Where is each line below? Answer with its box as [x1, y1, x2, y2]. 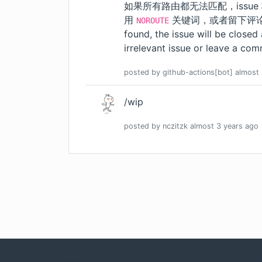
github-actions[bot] [163, 68, 233, 77]
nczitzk [163, 122, 188, 131]
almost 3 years [190, 122, 243, 131]
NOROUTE [136, 16, 169, 26]
